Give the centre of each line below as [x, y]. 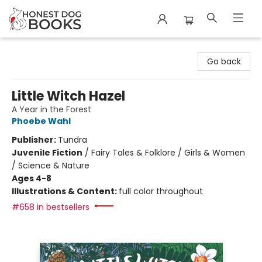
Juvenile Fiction [47, 153]
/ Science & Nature [51, 166]
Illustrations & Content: [65, 191]
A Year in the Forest [51, 109]
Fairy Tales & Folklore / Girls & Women [168, 153]
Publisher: [35, 140]
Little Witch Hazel [68, 96]
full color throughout [161, 191]
